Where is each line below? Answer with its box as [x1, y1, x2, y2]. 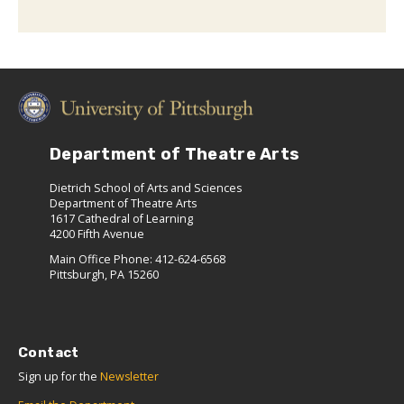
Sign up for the [18, 369, 100, 385]
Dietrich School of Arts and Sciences [50, 180, 242, 197]
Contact [18, 344, 79, 362]
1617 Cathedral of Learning [50, 211, 193, 227]
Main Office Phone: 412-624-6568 [50, 252, 225, 268]
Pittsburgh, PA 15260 [50, 267, 159, 283]
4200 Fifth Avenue [50, 226, 144, 243]
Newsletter [100, 369, 159, 385]
